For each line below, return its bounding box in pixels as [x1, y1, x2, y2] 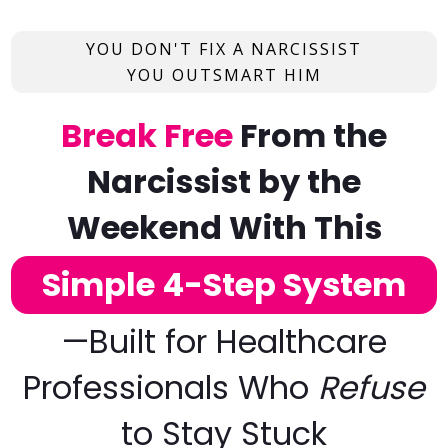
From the [233, 113, 387, 158]
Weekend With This [66, 205, 382, 250]
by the [258, 159, 361, 204]
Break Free [61, 113, 233, 158]
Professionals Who [23, 365, 318, 410]
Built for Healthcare [88, 319, 387, 364]
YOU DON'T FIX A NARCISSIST [86, 38, 362, 60]
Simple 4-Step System [42, 262, 406, 307]
